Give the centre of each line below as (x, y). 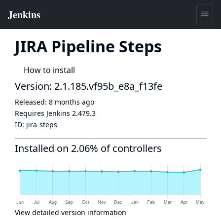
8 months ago (72, 102)
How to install (49, 70)
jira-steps (42, 125)
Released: (32, 102)
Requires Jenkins (43, 113)
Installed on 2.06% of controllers (88, 148)
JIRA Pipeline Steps (88, 46)
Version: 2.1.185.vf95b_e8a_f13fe (89, 86)
